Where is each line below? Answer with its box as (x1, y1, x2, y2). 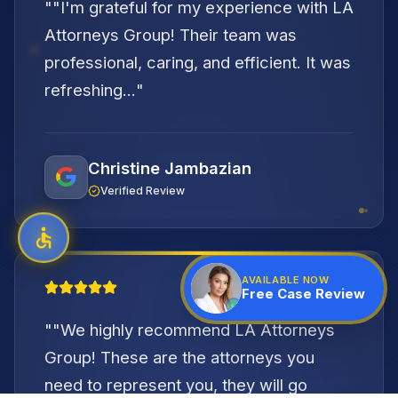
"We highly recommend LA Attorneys (52, 320, 335, 340)
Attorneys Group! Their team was (44, 24, 297, 44)
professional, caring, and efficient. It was (44, 52, 351, 72)
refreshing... (44, 79, 136, 99)
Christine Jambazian (87, 158, 251, 179)
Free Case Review (242, 285, 366, 303)
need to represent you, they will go (44, 375, 307, 395)
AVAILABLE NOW (242, 274, 330, 287)
